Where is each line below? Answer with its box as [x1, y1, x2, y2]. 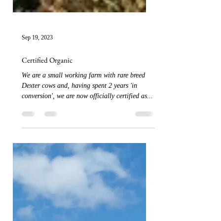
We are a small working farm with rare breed [22, 123, 145, 130]
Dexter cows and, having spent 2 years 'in [22, 133, 137, 141]
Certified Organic [22, 107, 73, 116]
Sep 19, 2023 [22, 85, 53, 92]
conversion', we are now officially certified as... [22, 144, 153, 151]
